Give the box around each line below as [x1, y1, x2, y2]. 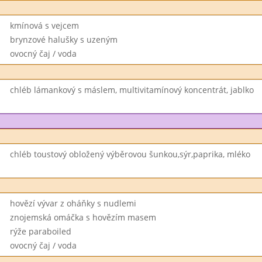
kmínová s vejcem [9, 20, 79, 31]
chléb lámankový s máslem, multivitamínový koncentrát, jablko [9, 84, 254, 95]
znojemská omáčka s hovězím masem [9, 212, 156, 223]
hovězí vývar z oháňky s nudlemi [9, 198, 136, 209]
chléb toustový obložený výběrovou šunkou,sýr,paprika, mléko [9, 149, 250, 160]
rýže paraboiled [9, 226, 71, 237]
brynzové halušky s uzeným [9, 34, 118, 45]
